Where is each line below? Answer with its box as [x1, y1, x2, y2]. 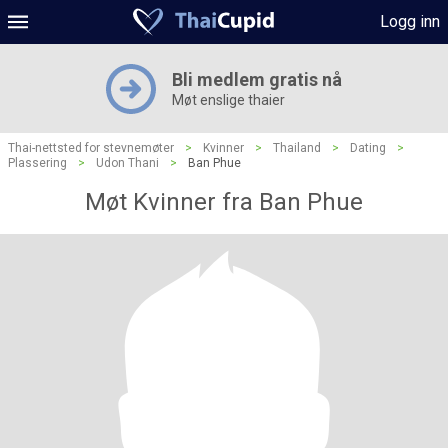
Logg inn [380, 12, 440, 31]
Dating [350, 141, 386, 155]
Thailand [273, 141, 321, 155]
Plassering [8, 156, 67, 170]
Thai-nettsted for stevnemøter [8, 141, 174, 155]
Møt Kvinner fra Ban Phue [85, 188, 363, 216]
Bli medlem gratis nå [172, 69, 342, 90]
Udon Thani [96, 156, 159, 170]
